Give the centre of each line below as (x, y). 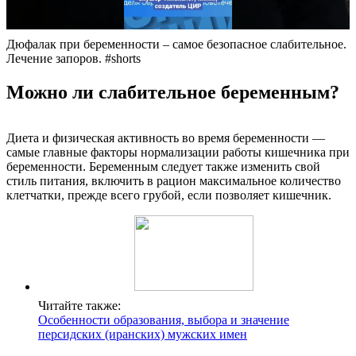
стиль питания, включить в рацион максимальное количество (174, 181)
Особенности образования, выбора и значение (164, 320)
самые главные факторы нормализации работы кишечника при (178, 153)
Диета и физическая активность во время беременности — (166, 138)
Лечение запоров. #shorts (74, 58)
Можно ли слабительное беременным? (173, 92)
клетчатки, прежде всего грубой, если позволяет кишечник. (169, 195)
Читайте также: (79, 306)
